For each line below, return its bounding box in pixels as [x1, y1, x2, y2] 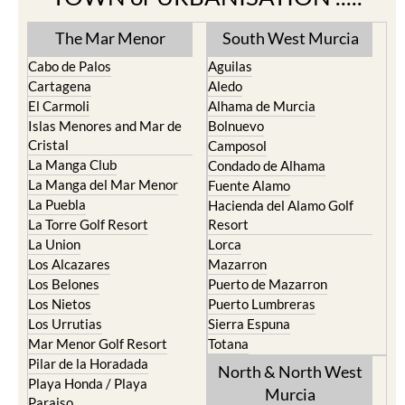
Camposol [208, 137, 267, 154]
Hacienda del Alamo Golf [208, 197, 353, 213]
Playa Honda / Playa [28, 375, 147, 391]
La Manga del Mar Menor [28, 176, 178, 193]
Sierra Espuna [208, 316, 290, 332]
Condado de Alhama [208, 157, 325, 174]
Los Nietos [28, 296, 91, 312]
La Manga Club [28, 156, 117, 173]
